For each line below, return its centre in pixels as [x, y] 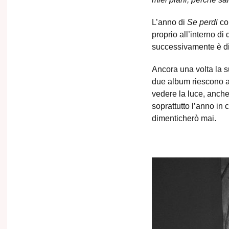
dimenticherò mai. [184, 119]
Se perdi [202, 22]
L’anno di [169, 22]
